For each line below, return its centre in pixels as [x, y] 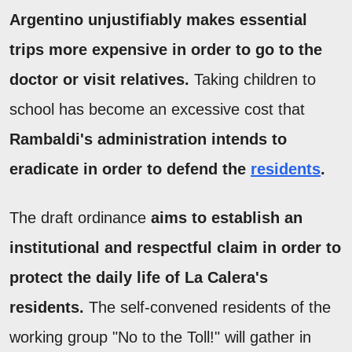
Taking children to [253, 79]
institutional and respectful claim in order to [175, 247]
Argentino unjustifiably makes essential [158, 19]
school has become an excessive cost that [157, 109]
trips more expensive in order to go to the [166, 49]
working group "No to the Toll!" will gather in [160, 337]
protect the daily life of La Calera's [139, 277]
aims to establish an [227, 217]
